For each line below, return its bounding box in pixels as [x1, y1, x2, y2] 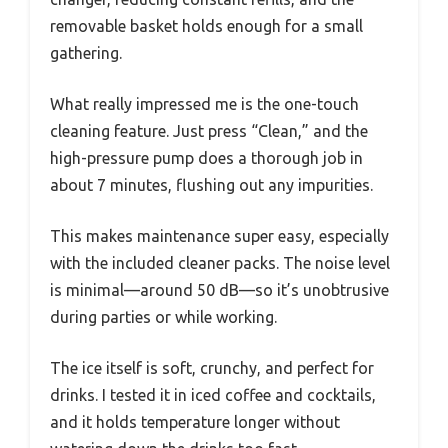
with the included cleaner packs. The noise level [50, 253, 390, 272]
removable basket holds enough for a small [50, 16, 363, 35]
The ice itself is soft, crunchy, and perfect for [50, 358, 374, 377]
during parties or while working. [50, 307, 277, 326]
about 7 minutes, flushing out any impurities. [50, 175, 373, 194]
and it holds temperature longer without [50, 412, 340, 431]
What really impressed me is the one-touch [50, 94, 359, 113]
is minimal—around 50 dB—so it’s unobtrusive [50, 280, 389, 299]
